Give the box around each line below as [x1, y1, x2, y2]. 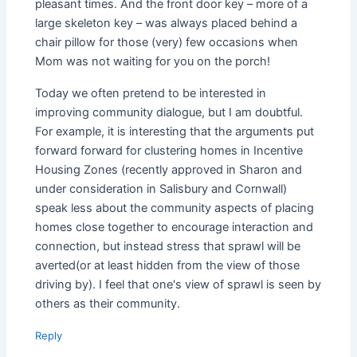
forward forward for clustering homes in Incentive [35, 143, 304, 159]
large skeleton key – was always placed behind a [35, 16, 298, 31]
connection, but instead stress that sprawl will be [35, 239, 301, 254]
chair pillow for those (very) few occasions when [35, 35, 299, 50]
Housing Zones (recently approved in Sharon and [35, 163, 303, 178]
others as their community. [35, 296, 181, 312]
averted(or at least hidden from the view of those [35, 258, 300, 273]
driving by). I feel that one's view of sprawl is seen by [35, 277, 322, 292]
